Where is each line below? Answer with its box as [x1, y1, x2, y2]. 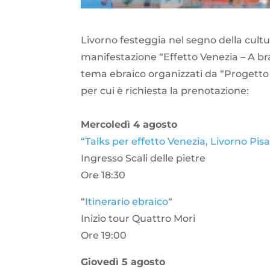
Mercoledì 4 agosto [81, 119, 178, 131]
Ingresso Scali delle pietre [81, 152, 206, 165]
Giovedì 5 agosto [81, 256, 166, 268]
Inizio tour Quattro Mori [81, 213, 196, 225]
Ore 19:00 [81, 230, 127, 242]
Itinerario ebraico [85, 196, 169, 208]
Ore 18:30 [81, 169, 126, 181]
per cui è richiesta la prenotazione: [81, 85, 250, 97]
